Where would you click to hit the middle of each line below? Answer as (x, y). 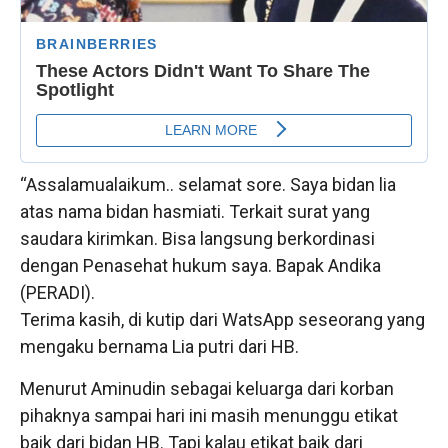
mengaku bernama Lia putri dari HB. (159, 346)
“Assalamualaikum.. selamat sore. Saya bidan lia (208, 184)
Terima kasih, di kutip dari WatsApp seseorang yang (222, 319)
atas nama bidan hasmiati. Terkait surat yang (195, 211)
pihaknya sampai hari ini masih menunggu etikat (209, 415)
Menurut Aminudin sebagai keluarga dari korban (207, 388)
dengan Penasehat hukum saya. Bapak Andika (200, 265)
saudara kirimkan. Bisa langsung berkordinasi (197, 238)
